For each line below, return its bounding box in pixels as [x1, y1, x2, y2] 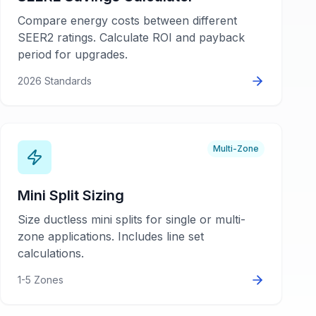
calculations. [18, 246, 84, 260]
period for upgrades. [18, 47, 128, 61]
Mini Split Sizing [18, 187, 124, 204]
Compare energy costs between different [18, 13, 237, 28]
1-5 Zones [18, 274, 63, 286]
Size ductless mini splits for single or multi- [18, 212, 245, 226]
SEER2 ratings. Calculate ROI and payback [18, 30, 245, 44]
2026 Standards [18, 75, 92, 87]
